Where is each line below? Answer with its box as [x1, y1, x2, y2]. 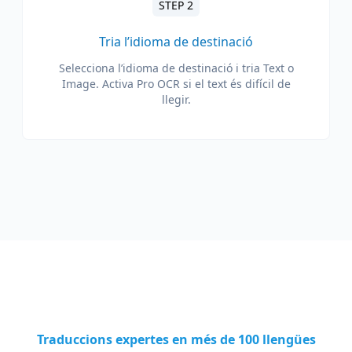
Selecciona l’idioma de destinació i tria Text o [58, 60, 294, 75]
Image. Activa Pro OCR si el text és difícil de [61, 76, 291, 91]
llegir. [161, 92, 191, 107]
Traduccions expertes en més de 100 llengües [36, 331, 316, 348]
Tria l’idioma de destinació [99, 33, 253, 50]
